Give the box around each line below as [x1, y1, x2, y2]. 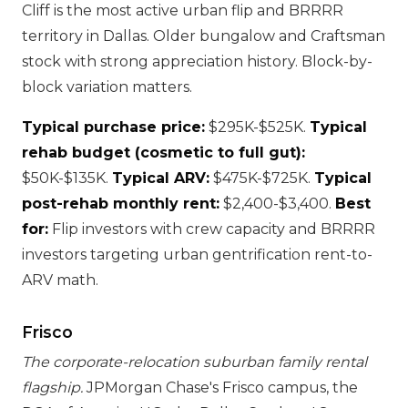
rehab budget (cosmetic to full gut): [22, 144, 305, 161]
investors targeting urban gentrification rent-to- [22, 246, 372, 263]
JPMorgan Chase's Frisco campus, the [83, 379, 358, 396]
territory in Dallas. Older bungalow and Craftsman [22, 27, 385, 45]
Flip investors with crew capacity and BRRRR [48, 220, 375, 238]
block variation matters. [22, 78, 192, 96]
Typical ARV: [112, 169, 209, 187]
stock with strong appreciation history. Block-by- [22, 53, 372, 70]
